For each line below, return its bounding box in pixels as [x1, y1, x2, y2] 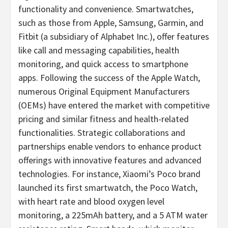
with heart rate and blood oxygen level [18, 195, 164, 207]
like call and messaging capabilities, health [18, 44, 179, 56]
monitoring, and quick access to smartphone [18, 58, 188, 70]
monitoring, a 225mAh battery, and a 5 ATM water [18, 209, 208, 221]
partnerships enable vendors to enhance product [18, 140, 202, 152]
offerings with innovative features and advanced [18, 154, 202, 166]
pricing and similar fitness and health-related [18, 112, 189, 125]
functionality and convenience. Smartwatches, [18, 3, 193, 15]
